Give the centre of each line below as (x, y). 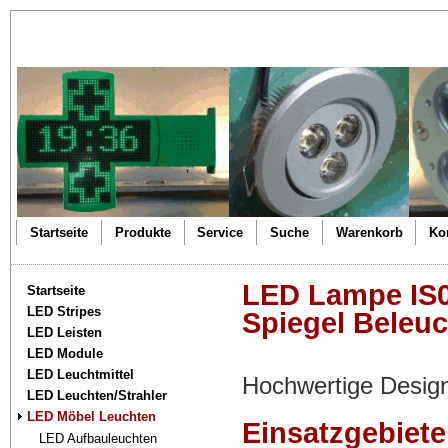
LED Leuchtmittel (81, 374)
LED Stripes (64, 311)
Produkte (142, 233)
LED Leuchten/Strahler (97, 395)
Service (220, 233)
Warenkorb (369, 233)
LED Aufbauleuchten (98, 438)
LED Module (65, 353)
